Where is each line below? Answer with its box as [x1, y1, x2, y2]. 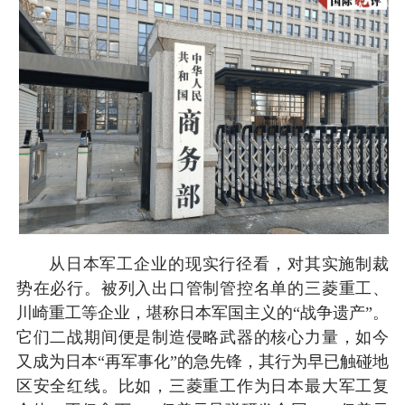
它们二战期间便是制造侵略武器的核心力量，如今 [15, 327, 390, 346]
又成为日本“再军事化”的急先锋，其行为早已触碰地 [15, 352, 390, 371]
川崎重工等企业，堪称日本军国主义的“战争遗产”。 [15, 303, 390, 322]
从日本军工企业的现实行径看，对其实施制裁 [48, 254, 390, 273]
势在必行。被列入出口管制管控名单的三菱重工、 [15, 278, 390, 297]
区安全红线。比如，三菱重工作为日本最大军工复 [15, 376, 390, 395]
